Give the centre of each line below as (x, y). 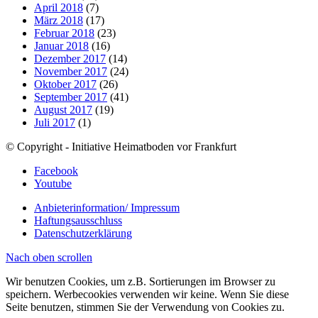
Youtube (53, 184)
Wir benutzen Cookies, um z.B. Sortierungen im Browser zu (141, 282)
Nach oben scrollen (49, 258)
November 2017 (71, 72)
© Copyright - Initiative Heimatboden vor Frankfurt (121, 147)
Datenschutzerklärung (83, 234)
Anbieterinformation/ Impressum (107, 208)
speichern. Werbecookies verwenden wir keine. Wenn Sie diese (147, 295)
